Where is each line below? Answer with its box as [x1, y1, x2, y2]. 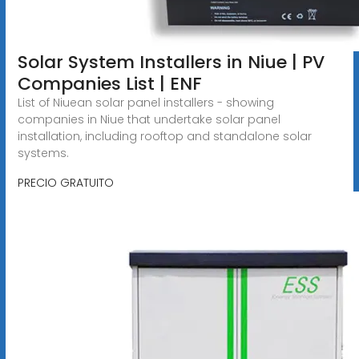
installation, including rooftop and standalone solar [17, 127, 312, 144]
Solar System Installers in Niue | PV [17, 49, 325, 75]
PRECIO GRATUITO [17, 174, 114, 191]
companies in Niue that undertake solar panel [17, 111, 280, 127]
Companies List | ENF [17, 71, 202, 96]
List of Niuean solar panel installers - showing [17, 94, 274, 111]
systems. [17, 144, 69, 161]
